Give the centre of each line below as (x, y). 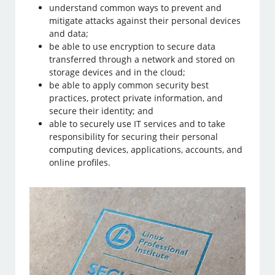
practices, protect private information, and (136, 98)
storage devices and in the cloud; (118, 72)
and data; (69, 33)
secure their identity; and (102, 111)
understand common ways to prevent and (136, 8)
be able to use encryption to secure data (133, 46)
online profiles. (80, 162)
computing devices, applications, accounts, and (146, 149)
